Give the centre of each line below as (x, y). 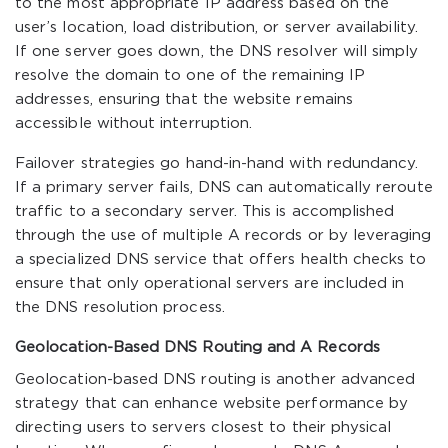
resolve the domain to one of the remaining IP (190, 75)
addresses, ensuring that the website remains (184, 99)
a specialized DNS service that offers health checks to (221, 259)
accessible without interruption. (134, 123)
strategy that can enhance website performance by (212, 403)
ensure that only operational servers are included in (210, 283)
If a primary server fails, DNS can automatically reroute (224, 187)
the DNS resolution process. (120, 307)
